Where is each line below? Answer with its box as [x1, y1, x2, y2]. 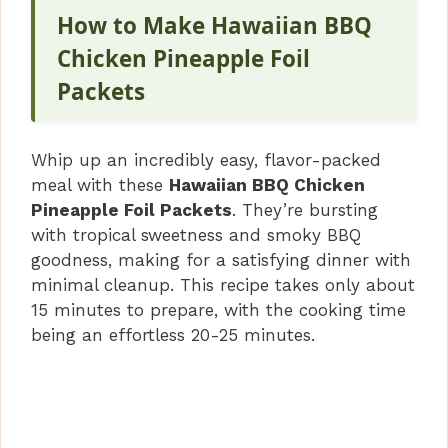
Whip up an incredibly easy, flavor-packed [31, 150, 381, 171]
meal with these [31, 175, 169, 196]
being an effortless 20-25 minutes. [31, 325, 315, 346]
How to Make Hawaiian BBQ [57, 10, 373, 42]
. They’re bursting [232, 200, 378, 221]
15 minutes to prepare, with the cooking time [31, 300, 406, 321]
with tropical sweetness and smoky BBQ [31, 225, 361, 246]
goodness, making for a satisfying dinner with [31, 250, 411, 271]
